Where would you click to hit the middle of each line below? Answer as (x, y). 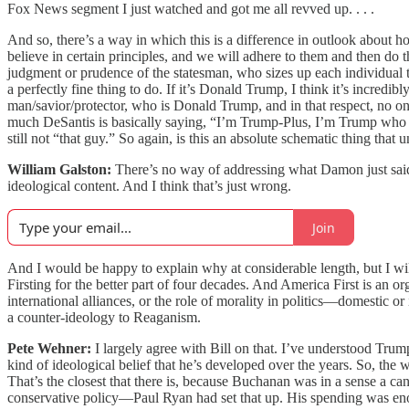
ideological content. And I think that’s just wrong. (149, 186)
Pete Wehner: (49, 348)
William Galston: (59, 169)
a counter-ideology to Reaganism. (104, 317)
